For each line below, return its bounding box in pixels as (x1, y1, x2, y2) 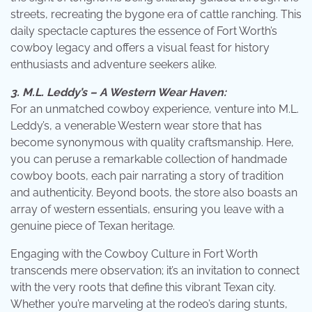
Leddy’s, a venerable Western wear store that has (10, 118, 262, 132)
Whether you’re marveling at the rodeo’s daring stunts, (10, 297, 288, 311)
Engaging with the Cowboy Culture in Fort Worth (10, 247, 258, 260)
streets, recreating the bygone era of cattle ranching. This (10, 7, 302, 21)
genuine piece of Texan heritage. (10, 219, 175, 233)
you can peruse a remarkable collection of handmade (10, 152, 287, 166)
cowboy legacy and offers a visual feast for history (10, 40, 270, 54)
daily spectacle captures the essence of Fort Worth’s (10, 24, 277, 38)
